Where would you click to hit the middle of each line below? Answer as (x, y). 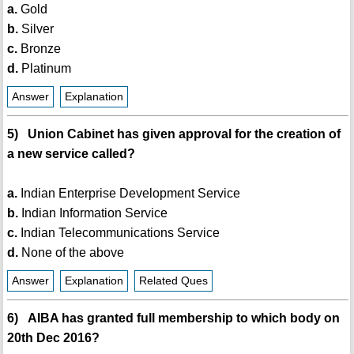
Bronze (39, 49)
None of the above (71, 253)
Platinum (44, 69)
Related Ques (173, 281)
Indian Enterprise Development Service (128, 194)
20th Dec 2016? (53, 338)
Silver (36, 29)
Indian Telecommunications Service (118, 233)
